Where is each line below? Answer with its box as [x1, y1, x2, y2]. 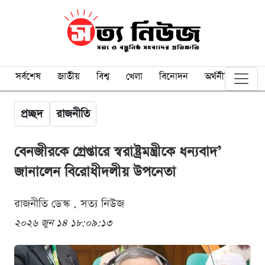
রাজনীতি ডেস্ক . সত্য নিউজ [14, 196, 124, 211]
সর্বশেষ [15, 70, 41, 83]
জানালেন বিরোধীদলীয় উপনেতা [14, 162, 176, 182]
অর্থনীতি [205, 70, 232, 83]
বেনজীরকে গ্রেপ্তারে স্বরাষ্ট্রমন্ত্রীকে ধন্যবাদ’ [14, 142, 221, 161]
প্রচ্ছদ [21, 106, 43, 121]
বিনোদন [159, 70, 188, 83]
